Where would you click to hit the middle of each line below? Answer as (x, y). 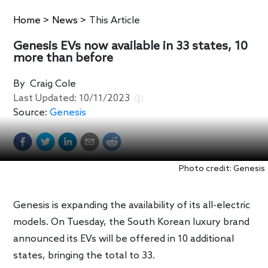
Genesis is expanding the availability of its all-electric (132, 206)
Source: (31, 113)
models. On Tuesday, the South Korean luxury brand (132, 223)
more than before (63, 59)
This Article (115, 20)
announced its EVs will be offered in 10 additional (124, 239)
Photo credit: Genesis (222, 169)
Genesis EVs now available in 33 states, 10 (131, 47)
